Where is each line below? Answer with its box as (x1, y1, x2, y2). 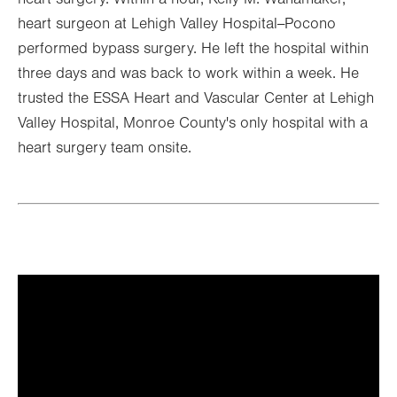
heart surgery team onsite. (18, 138, 191, 157)
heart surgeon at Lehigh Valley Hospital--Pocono (18, 14, 336, 33)
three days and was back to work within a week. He (18, 64, 359, 82)
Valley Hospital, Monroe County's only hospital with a (18, 113, 368, 132)
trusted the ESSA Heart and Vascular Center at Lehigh (18, 89, 374, 107)
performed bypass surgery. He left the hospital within (18, 39, 369, 58)
